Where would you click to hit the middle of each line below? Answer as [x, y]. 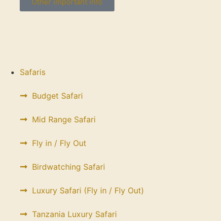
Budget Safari [57, 96]
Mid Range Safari [64, 119]
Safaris [33, 72]
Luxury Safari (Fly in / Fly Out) [88, 190]
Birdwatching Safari [69, 167]
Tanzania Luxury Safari [74, 214]
